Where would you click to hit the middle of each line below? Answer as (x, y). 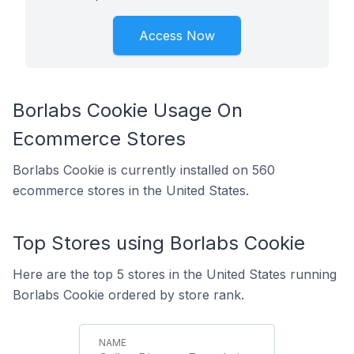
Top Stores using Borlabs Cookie (159, 243)
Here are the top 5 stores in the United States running (175, 274)
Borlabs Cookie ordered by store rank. (128, 295)
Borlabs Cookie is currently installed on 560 (144, 170)
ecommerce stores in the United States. (131, 190)
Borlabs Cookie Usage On (128, 110)
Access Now (177, 36)
